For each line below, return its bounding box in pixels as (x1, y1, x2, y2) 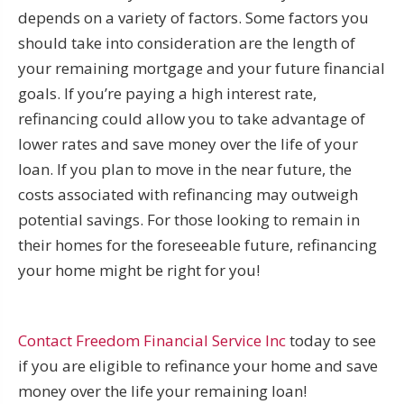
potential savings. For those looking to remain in (18, 208, 360, 230)
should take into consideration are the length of (18, 32, 355, 53)
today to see (286, 329, 376, 351)
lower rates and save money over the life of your (18, 133, 358, 154)
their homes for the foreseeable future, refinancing (18, 234, 377, 255)
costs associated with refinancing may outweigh (18, 183, 358, 205)
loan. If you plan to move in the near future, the (18, 158, 352, 179)
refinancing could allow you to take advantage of (18, 107, 365, 129)
